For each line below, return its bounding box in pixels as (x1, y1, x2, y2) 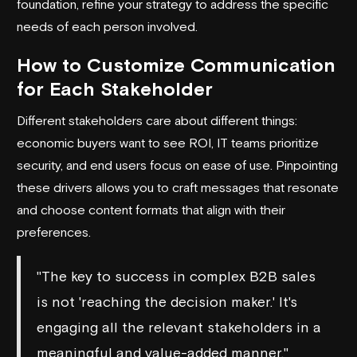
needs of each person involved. (17, 18, 198, 33)
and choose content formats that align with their (17, 202, 285, 217)
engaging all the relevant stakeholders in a (37, 318, 321, 335)
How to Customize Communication (17, 53, 335, 76)
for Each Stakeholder (17, 77, 213, 100)
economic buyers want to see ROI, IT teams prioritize (17, 135, 319, 150)
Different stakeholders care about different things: (17, 112, 297, 127)
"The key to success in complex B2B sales (37, 267, 316, 284)
